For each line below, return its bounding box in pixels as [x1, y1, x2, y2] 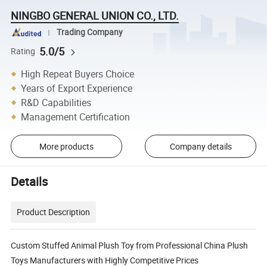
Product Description [17, 206, 91, 218]
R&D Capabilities [21, 95, 92, 109]
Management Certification [21, 110, 131, 123]
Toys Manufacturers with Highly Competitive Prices [11, 254, 199, 266]
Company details [169, 140, 232, 152]
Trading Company [56, 27, 123, 38]
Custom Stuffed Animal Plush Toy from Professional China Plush [11, 239, 249, 251]
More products [39, 140, 94, 152]
